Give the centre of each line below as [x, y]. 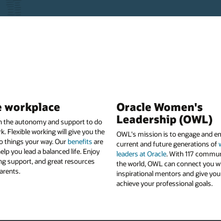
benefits [80, 142]
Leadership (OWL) [165, 119]
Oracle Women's [160, 106]
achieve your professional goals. [165, 184]
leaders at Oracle [141, 154]
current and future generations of [167, 144]
